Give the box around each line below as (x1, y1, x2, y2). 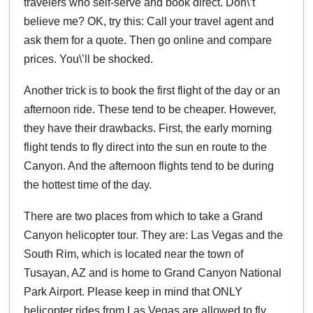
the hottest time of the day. (24, 178, 152, 191)
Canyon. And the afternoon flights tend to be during (24, 159, 275, 172)
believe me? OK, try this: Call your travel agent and (24, 15, 275, 27)
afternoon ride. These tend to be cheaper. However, (24, 103, 277, 115)
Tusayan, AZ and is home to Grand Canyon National (24, 266, 282, 279)
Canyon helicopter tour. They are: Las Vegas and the (24, 228, 284, 241)
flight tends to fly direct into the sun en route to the (24, 140, 268, 153)
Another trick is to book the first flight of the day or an (24, 84, 281, 96)
